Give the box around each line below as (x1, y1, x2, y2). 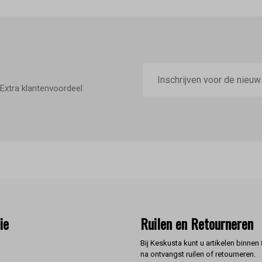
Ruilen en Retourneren (140, 213, 253, 235)
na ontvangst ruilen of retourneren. (140, 250, 256, 259)
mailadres (142, 72, 182, 84)
